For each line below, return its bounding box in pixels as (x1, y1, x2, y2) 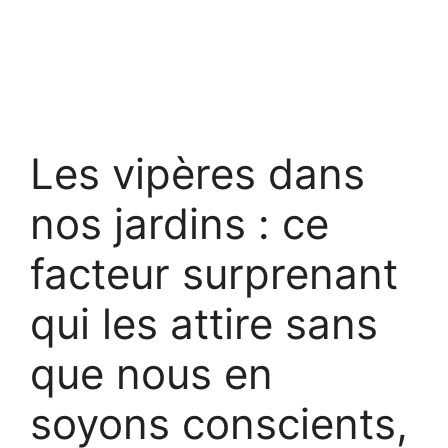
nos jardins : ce (30, 197, 329, 249)
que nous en (30, 347, 273, 399)
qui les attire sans (30, 297, 378, 349)
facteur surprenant (30, 247, 398, 299)
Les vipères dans (30, 147, 365, 199)
